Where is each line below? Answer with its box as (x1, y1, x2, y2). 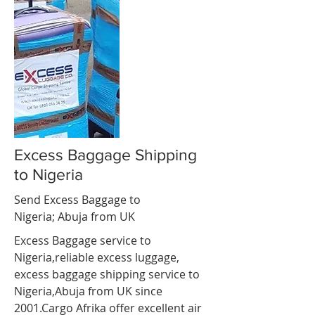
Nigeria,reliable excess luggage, (14, 250, 179, 265)
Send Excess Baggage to (14, 192, 141, 207)
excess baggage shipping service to (14, 266, 200, 282)
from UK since (85, 283, 162, 299)
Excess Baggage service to (14, 233, 151, 248)
